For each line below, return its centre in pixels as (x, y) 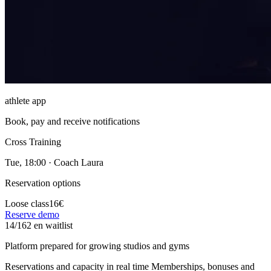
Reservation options (43, 183)
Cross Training (33, 142)
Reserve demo (32, 214)
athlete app (25, 100)
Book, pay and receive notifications (72, 121)
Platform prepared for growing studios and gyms (97, 246)
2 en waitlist (50, 225)
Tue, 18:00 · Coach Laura (54, 162)
